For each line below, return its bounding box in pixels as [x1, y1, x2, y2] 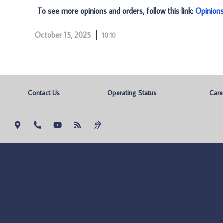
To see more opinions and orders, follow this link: [37, 6, 195, 16]
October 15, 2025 [35, 30, 91, 40]
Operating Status [107, 88, 157, 97]
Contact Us [28, 88, 60, 97]
